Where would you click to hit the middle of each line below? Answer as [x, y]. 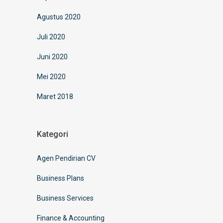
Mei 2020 [51, 76]
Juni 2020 [52, 56]
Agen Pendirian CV [66, 158]
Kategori [53, 134]
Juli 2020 [51, 37]
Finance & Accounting [71, 218]
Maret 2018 [55, 96]
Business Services [65, 198]
